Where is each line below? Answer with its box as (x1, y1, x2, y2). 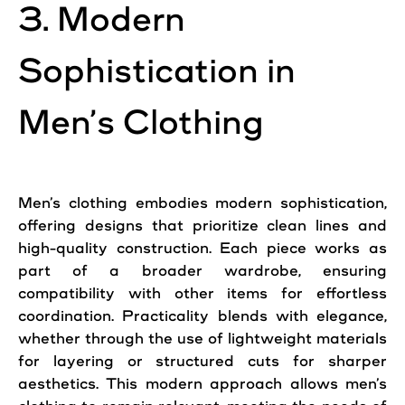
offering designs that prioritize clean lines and (18, 217, 387, 234)
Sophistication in (18, 52, 296, 90)
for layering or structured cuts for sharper (18, 353, 387, 370)
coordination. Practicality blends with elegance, (18, 307, 387, 325)
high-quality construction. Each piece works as (18, 240, 387, 257)
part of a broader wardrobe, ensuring (18, 262, 387, 279)
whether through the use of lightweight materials (18, 330, 387, 347)
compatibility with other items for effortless (18, 285, 387, 302)
